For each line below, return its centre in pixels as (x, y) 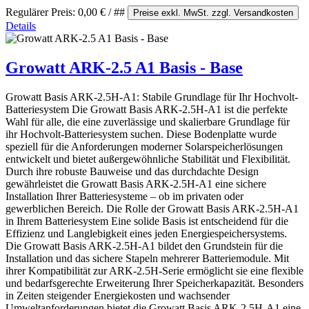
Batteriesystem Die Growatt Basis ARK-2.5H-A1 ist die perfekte (147, 109)
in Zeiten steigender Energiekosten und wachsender (118, 295)
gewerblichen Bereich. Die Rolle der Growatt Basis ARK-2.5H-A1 (152, 208)
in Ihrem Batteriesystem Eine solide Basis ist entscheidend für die (147, 221)
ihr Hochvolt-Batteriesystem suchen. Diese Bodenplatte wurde (141, 134)
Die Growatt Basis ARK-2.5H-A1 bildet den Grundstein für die (144, 246)
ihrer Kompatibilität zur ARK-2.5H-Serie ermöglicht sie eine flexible (154, 270)
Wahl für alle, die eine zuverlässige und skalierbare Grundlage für (148, 121)
